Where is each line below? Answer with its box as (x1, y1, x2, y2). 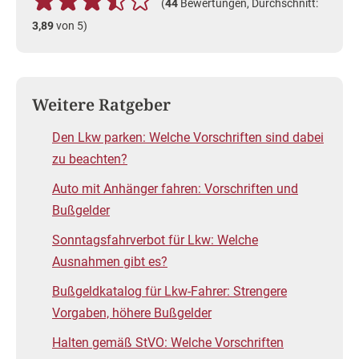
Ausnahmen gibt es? (52, 254, 167, 270)
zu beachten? (52, 151, 127, 167)
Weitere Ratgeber (32, 94, 171, 116)
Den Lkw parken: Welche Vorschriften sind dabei (52, 130, 324, 146)
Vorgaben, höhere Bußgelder (52, 305, 212, 321)
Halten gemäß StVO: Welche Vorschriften (52, 335, 284, 351)
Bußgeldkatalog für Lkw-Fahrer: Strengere (52, 284, 287, 300)
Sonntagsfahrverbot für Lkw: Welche (52, 232, 258, 248)
